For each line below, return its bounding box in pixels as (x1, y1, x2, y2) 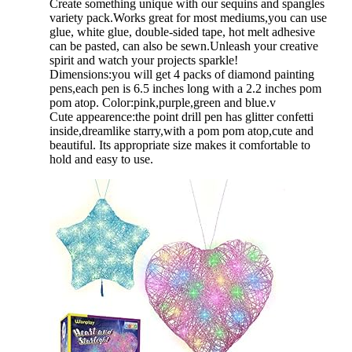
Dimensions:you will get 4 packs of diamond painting (49, 67, 314, 81)
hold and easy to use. (49, 152, 153, 166)
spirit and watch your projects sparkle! (49, 53, 238, 67)
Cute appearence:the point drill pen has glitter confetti (49, 109, 313, 123)
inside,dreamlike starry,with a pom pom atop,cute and (49, 123, 313, 137)
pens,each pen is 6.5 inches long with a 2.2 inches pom (49, 81, 321, 95)
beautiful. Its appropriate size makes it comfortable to (49, 137, 310, 152)
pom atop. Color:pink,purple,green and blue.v (49, 95, 276, 109)
